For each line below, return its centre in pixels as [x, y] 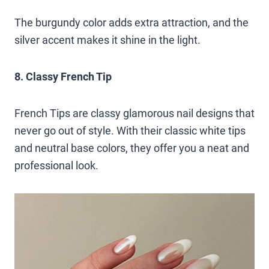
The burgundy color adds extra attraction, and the [131, 22]
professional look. [56, 165]
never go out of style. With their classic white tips [130, 130]
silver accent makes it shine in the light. [107, 40]
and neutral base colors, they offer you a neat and [132, 148]
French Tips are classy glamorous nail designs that [134, 113]
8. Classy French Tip [63, 76]
